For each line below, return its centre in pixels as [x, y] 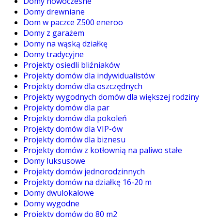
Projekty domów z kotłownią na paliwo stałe [103, 150]
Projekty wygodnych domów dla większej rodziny [111, 97]
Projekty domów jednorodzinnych [84, 171]
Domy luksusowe [54, 161]
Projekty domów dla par [66, 107]
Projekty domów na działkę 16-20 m [87, 182]
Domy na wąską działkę [65, 43]
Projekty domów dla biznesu [74, 139]
